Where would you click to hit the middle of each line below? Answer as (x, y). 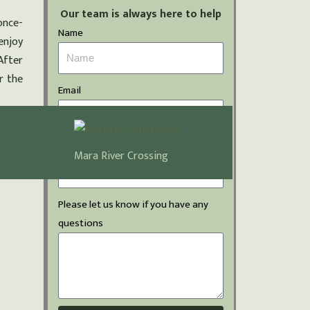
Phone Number (90, 147)
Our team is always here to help (141, 14)
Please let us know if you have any (133, 204)
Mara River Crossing (121, 156)
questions (81, 223)
